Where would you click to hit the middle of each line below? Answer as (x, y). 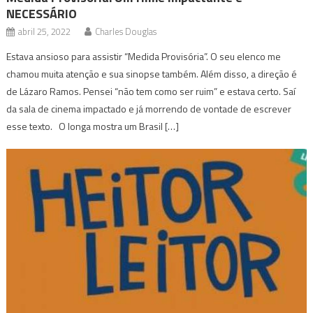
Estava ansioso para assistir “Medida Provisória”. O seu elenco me (144, 56)
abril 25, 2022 (45, 31)
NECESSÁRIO (42, 13)
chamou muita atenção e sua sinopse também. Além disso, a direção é (152, 73)
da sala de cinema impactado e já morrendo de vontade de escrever (149, 108)
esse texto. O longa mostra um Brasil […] (93, 126)
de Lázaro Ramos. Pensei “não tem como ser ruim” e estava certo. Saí (151, 91)
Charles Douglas (126, 31)
